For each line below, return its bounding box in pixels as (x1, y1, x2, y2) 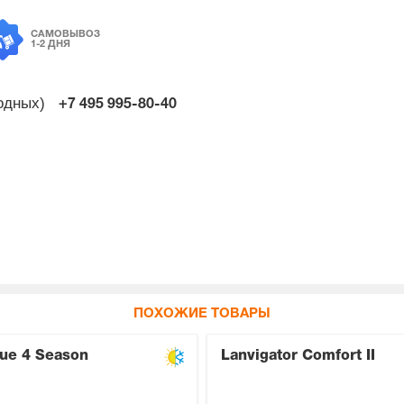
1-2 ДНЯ (31, 40, 70, 50)
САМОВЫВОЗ (31, 30, 100, 40)
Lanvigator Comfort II (221, 350, 375, 363)
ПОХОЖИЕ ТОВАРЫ (133, 308, 271, 321)
